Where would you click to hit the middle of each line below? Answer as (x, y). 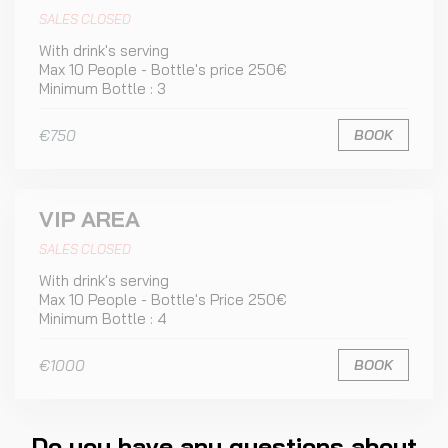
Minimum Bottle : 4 (103, 318)
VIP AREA (89, 219)
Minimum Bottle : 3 (102, 88)
